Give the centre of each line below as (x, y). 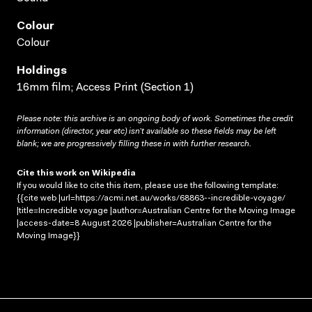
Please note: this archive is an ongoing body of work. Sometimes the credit (155, 119)
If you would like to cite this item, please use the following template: (148, 186)
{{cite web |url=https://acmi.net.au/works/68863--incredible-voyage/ (151, 198)
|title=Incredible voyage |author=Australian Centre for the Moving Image (156, 211)
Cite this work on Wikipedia (76, 173)
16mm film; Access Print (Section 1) (105, 87)
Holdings (42, 71)
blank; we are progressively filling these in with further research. (134, 144)
